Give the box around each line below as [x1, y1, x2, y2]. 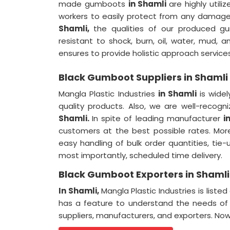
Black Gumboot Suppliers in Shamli [59, 71, 228, 84]
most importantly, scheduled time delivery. [59, 150, 222, 161]
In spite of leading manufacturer [92, 113, 223, 124]
